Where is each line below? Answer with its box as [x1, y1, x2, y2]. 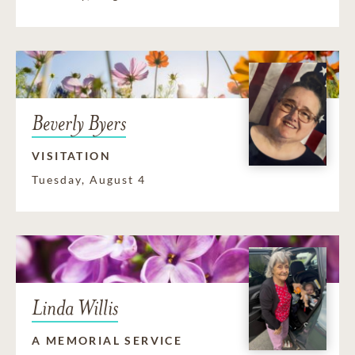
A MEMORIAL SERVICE [32, 333, 183, 347]
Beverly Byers [32, 109, 126, 136]
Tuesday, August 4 [32, 172, 146, 186]
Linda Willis [32, 294, 118, 321]
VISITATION [32, 148, 111, 162]
